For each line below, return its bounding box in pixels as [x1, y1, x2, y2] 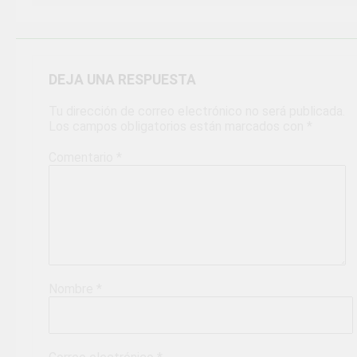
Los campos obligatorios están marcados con [49, 118, 307, 134]
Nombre [49, 280, 96, 296]
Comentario [49, 149, 116, 165]
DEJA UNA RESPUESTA [49, 71, 196, 88]
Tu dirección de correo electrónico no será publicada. [49, 103, 345, 119]
